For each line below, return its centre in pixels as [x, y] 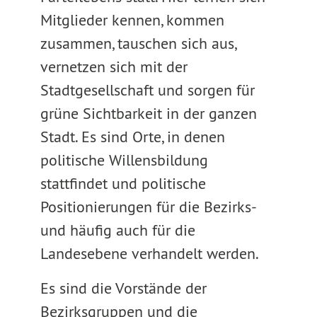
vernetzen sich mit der [114, 67]
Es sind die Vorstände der [123, 288]
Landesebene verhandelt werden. [149, 253]
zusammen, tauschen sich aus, [138, 43]
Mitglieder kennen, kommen [132, 20]
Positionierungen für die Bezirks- [148, 207]
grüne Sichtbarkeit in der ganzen [148, 113]
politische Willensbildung [124, 160]
